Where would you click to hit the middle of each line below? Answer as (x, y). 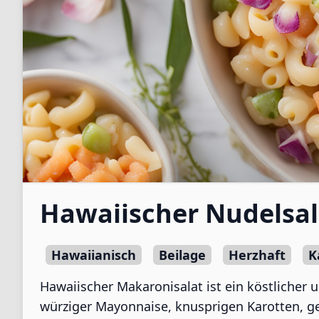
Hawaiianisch (94, 255)
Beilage (182, 255)
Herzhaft (257, 255)
